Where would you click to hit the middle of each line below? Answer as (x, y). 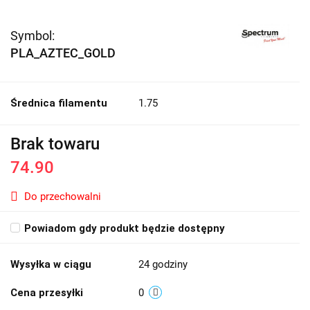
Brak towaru (55, 144)
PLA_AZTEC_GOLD (63, 53)
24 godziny (163, 265)
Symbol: (33, 36)
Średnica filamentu (59, 103)
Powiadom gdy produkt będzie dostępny (125, 229)
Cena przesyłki (47, 293)
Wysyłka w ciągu (51, 265)
